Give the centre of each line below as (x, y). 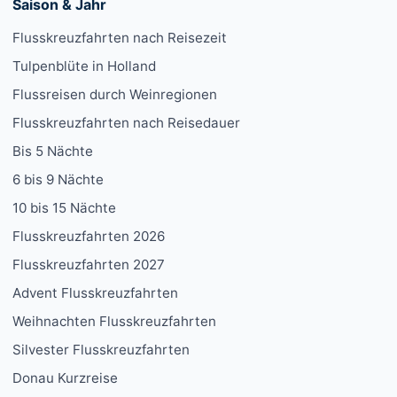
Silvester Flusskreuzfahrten (101, 350)
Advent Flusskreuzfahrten (95, 293)
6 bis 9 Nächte (58, 180)
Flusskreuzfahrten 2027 (89, 265)
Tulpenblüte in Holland (84, 66)
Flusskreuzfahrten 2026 (89, 237)
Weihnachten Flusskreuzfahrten (114, 322)
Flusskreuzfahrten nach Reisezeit (120, 38)
